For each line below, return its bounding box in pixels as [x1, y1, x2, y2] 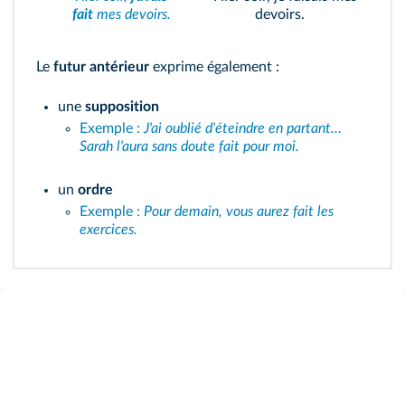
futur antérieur [53, 60, 149, 74]
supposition [85, 99, 159, 114]
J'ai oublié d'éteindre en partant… [144, 121, 342, 136]
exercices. [80, 222, 137, 237]
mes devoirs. [92, 7, 171, 22]
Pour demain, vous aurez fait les [144, 204, 334, 219]
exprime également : [149, 60, 279, 74]
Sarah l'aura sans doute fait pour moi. [80, 139, 299, 154]
